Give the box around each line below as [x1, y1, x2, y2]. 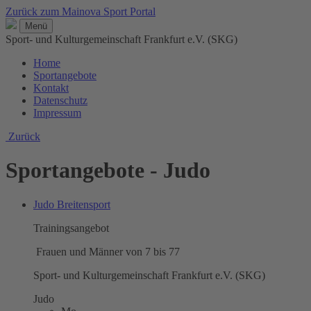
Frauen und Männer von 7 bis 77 [33, 245, 180, 258]
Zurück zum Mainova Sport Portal [6, 6, 155, 17]
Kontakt [33, 82, 69, 94]
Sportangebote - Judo [6, 158, 210, 183]
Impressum [33, 107, 81, 119]
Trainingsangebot [33, 221, 109, 234]
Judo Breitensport [33, 198, 110, 210]
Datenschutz [33, 94, 87, 106]
